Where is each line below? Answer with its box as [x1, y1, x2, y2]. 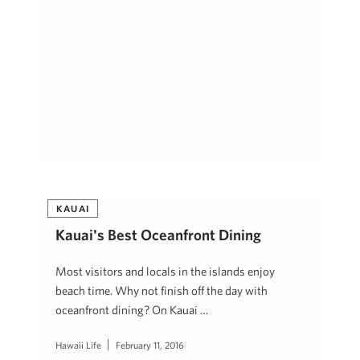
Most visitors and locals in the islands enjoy [55, 264, 275, 278]
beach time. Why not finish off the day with [55, 284, 268, 297]
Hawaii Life [55, 339, 101, 350]
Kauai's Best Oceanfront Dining [55, 226, 261, 243]
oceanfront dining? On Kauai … [55, 303, 208, 317]
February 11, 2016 [116, 339, 184, 350]
